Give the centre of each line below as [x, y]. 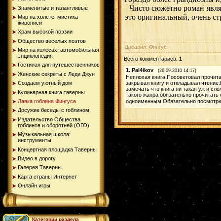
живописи [30, 22]
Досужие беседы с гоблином [54, 110]
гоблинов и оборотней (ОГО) [54, 125]
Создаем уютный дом [45, 83]
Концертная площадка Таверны [57, 149]
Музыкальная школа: [44, 134]
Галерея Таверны [40, 167]
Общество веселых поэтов [52, 41]
